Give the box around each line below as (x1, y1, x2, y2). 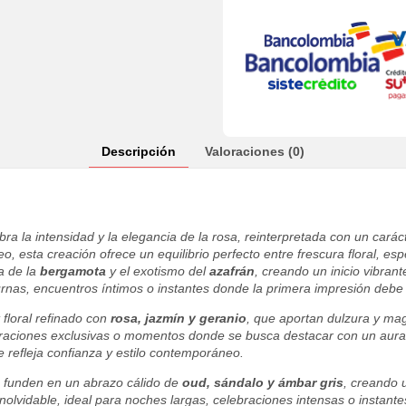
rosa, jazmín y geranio (111, 311, 246, 326)
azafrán (209, 264, 255, 279)
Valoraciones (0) (205, 144, 304, 159)
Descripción (101, 144, 176, 159)
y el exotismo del (106, 264, 209, 279)
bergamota (40, 264, 106, 279)
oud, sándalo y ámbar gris (182, 375, 343, 391)
